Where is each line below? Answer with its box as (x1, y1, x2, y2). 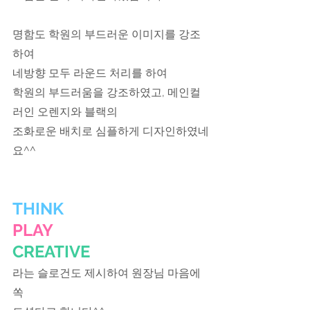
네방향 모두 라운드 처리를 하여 (12, 66, 167, 80)
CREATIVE (12, 241, 90, 262)
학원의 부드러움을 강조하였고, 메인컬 (12, 86, 201, 100)
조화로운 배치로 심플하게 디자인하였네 (12, 125, 209, 138)
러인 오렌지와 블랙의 (12, 105, 120, 119)
